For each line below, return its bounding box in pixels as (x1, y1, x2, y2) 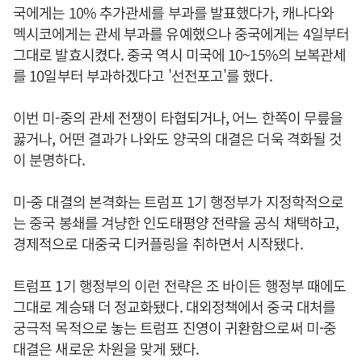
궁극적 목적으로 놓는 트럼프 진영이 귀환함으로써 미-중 (13, 317, 337, 338)
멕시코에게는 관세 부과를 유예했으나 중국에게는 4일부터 (13, 23, 350, 44)
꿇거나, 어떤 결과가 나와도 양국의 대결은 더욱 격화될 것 (13, 128, 343, 149)
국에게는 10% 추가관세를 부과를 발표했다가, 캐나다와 (13, 2, 334, 23)
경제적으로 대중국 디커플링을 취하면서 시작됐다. (13, 233, 303, 254)
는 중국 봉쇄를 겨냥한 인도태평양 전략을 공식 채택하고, (13, 212, 339, 233)
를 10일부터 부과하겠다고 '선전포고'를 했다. (13, 65, 272, 86)
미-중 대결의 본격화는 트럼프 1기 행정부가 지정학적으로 (13, 191, 344, 212)
